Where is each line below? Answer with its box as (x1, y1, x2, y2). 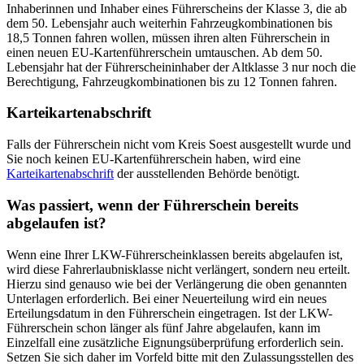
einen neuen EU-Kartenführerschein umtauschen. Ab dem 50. (6, 45, 323, 59)
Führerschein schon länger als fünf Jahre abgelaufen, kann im (6, 320, 320, 335)
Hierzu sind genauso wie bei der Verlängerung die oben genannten (6, 276, 347, 291)
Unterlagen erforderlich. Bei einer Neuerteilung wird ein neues (6, 291, 327, 305)
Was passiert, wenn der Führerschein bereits (6, 196, 298, 214)
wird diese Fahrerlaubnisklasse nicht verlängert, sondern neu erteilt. (6, 262, 350, 276)
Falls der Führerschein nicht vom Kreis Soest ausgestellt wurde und (6, 137, 351, 152)
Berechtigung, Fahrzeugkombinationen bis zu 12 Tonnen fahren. (6, 74, 337, 89)
